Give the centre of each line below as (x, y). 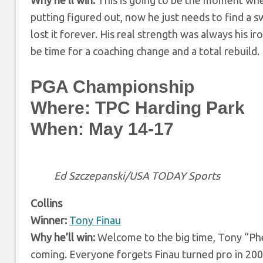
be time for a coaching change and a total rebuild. (145, 51)
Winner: (49, 220)
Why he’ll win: (63, 237)
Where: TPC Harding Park (138, 107)
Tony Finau (95, 220)
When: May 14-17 (102, 129)
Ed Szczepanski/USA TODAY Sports (137, 175)
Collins (46, 203)
